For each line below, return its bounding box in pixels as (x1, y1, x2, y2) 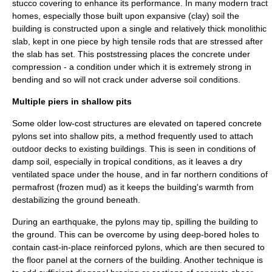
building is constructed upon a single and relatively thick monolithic (12, 24, 267, 33)
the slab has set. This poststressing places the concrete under (12, 49, 250, 59)
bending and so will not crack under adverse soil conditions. (12, 75, 240, 84)
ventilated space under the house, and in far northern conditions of (12, 169, 268, 179)
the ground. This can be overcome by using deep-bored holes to (12, 229, 259, 239)
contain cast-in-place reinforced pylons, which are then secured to (12, 242, 265, 252)
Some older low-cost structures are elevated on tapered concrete (12, 118, 262, 128)
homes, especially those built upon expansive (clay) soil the (12, 11, 239, 21)
